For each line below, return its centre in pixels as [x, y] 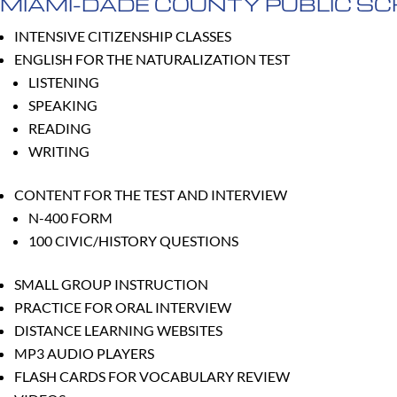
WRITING [59, 151]
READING [60, 128]
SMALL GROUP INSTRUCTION [111, 284]
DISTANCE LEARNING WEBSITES [118, 330]
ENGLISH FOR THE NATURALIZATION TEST [152, 58]
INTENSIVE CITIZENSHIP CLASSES [123, 35]
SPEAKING [63, 105]
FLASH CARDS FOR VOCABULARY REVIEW [152, 376]
